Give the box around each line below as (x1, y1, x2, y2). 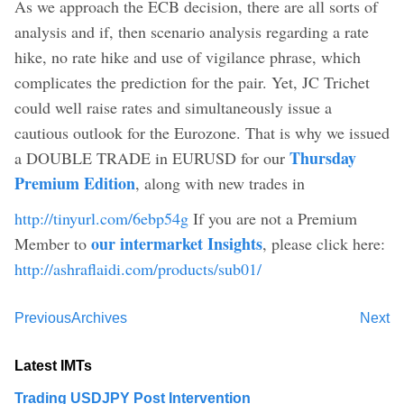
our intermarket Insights (91, 231, 262, 255)
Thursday (289, 145, 356, 170)
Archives (71, 309, 127, 326)
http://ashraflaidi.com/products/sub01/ (14, 257, 262, 280)
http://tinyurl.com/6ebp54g (14, 207, 188, 229)
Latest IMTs (14, 357, 92, 373)
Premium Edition (14, 170, 135, 195)
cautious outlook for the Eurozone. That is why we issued (14, 121, 390, 143)
